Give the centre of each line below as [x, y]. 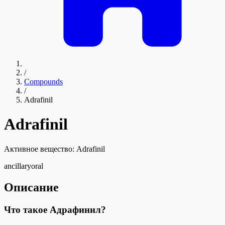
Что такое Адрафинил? [55, 209]
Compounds [43, 82]
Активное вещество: [40, 149]
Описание [31, 187]
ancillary [18, 166]
